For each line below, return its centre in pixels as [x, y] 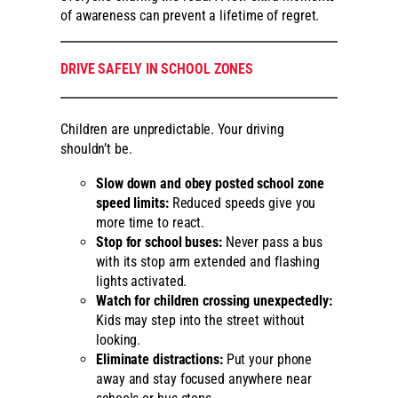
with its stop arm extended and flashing [208, 261]
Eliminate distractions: [159, 359]
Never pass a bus [272, 242]
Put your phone [267, 359]
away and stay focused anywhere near [204, 378]
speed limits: [132, 203]
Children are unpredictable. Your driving [172, 130]
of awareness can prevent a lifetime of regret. [190, 16]
